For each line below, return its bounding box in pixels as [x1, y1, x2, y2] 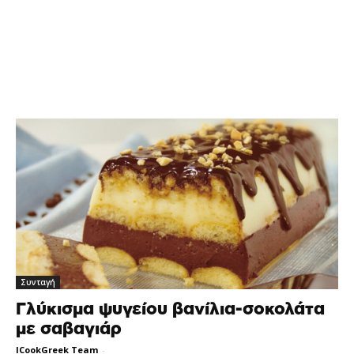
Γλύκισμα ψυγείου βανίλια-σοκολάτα [16, 300, 325, 318]
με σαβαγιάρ [16, 320, 122, 337]
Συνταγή [21, 276, 55, 288]
